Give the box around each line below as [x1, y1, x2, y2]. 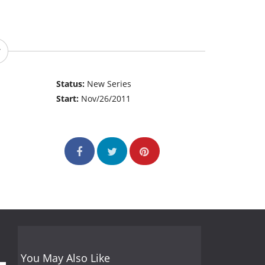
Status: [56, 78, 88, 90]
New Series [87, 78, 132, 90]
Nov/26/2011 [81, 93, 131, 105]
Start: [56, 93, 82, 105]
